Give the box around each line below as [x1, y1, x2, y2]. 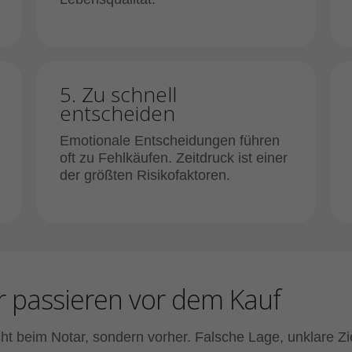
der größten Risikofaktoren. [60, 167, 230, 183]
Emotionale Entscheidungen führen [60, 133, 280, 148]
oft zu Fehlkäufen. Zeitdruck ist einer [60, 150, 288, 166]
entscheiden [60, 99, 175, 127]
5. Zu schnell [60, 80, 177, 108]
